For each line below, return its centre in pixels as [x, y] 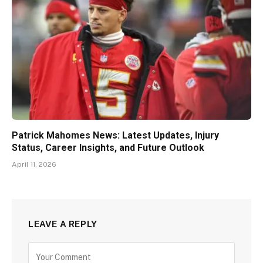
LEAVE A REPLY [63, 224]
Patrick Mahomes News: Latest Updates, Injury [115, 136]
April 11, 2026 [34, 165]
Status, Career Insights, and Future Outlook [108, 148]
